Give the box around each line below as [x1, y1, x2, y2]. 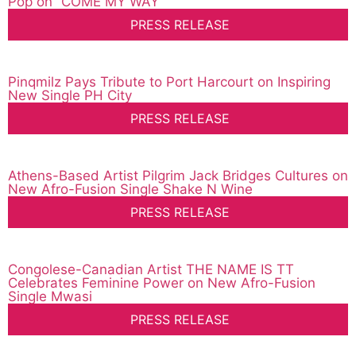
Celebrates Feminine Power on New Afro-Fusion [8, 275, 315, 292]
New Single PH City [8, 87, 132, 104]
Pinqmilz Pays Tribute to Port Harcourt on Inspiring [8, 74, 331, 91]
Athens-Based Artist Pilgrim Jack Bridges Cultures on [8, 168, 348, 184]
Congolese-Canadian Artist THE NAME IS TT [8, 261, 294, 278]
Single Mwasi [8, 288, 92, 305]
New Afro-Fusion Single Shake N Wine [8, 181, 253, 198]
